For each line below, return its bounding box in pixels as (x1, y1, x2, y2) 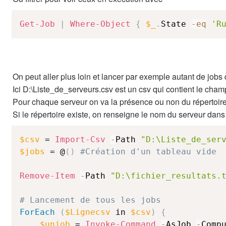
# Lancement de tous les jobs (20, 195, 161, 205)
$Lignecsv (65, 207, 110, 217)
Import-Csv (55, 135, 105, 144)
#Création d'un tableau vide (80, 147, 216, 156)
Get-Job (20, 19, 55, 29)
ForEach (20, 207, 55, 217)
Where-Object (70, 19, 131, 29)
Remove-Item (20, 171, 75, 181)
